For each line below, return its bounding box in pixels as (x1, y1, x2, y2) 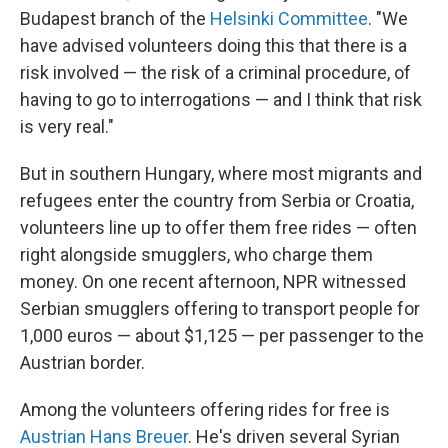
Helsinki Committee (210, 7, 368, 29)
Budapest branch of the (20, 7, 210, 29)
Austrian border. (20, 351, 145, 373)
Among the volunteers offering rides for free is (20, 398, 390, 420)
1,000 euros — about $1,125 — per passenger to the (20, 324, 424, 346)
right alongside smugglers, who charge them (20, 243, 373, 265)
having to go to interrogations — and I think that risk (20, 88, 422, 110)
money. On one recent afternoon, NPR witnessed (20, 270, 406, 292)
